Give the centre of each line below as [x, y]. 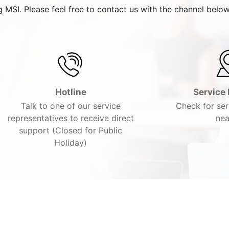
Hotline [71, 92]
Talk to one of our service [71, 106]
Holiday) [71, 143]
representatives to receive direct [71, 118]
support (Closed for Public [71, 130]
